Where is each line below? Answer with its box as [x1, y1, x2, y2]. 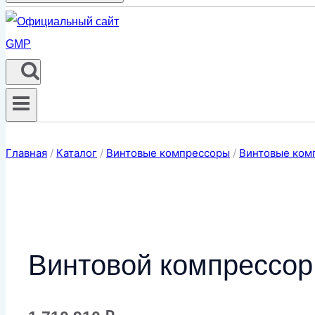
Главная [6, 146, 47, 160]
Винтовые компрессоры [106, 146, 230, 160]
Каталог [56, 146, 97, 160]
